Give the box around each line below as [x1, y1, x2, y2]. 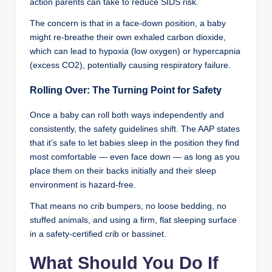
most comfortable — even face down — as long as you [30, 152, 240, 161]
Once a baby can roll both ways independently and [30, 110, 224, 120]
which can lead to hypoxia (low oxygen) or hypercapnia [30, 46, 240, 56]
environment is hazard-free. [30, 180, 136, 189]
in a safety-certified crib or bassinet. [30, 229, 166, 239]
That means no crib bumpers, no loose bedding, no [30, 201, 226, 211]
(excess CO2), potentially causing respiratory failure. [30, 60, 231, 70]
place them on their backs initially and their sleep [30, 166, 216, 175]
